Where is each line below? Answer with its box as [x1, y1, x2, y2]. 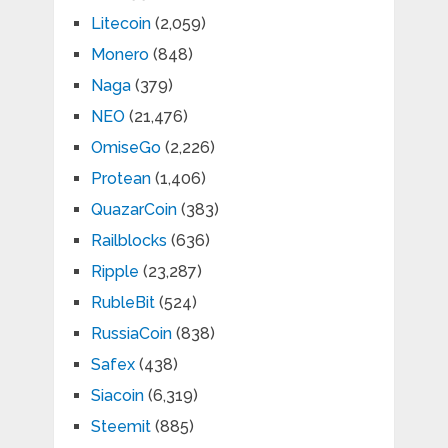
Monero [90, 45, 149, 65]
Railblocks [90, 231, 167, 251]
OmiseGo [90, 138, 161, 158]
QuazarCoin [90, 200, 177, 220]
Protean [90, 169, 151, 189]
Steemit [90, 417, 151, 437]
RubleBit [90, 293, 155, 313]
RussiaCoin [90, 324, 172, 344]
